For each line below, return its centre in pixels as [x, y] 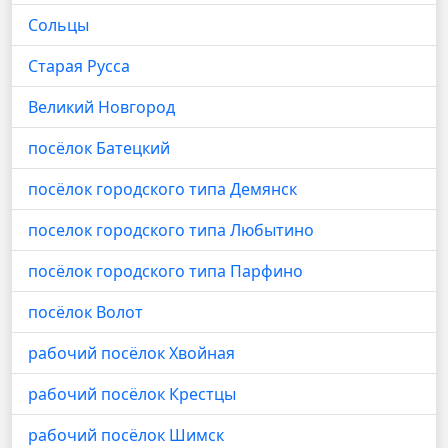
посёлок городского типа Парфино [165, 271]
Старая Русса [79, 66]
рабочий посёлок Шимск [126, 435]
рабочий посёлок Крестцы [132, 394]
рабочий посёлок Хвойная [131, 353]
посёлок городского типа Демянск [162, 189]
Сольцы [58, 25]
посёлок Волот [85, 312]
